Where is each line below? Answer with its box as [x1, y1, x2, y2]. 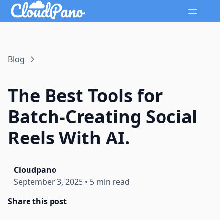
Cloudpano [14, 165, 56, 176]
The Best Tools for [8, 83, 163, 108]
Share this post [8, 196, 67, 207]
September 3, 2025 [14, 176, 83, 188]
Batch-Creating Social [8, 105, 197, 129]
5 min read [90, 176, 130, 188]
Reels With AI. [8, 126, 130, 150]
